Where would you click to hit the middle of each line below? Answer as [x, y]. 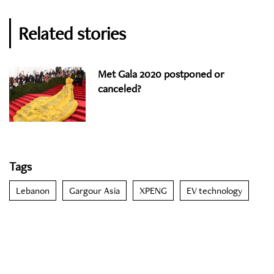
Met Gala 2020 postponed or [161, 74]
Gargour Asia [94, 190]
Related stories [72, 34]
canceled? [120, 89]
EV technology [214, 190]
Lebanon [33, 190]
